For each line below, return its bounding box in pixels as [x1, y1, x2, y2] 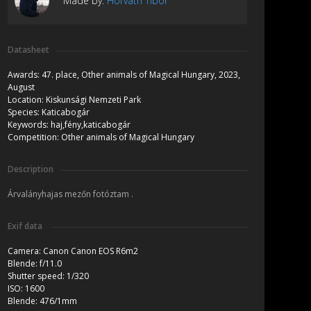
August [8, 81, 35, 94]
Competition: [8, 131, 61, 144]
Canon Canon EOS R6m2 [43, 245, 138, 258]
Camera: [8, 245, 43, 258]
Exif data [8, 220, 44, 233]
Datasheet [8, 44, 49, 56]
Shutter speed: [8, 270, 67, 283]
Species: [8, 106, 42, 119]
